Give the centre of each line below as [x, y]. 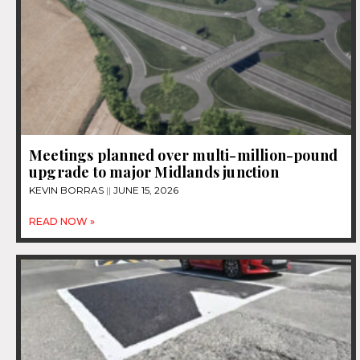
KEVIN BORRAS [67, 190]
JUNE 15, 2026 [145, 190]
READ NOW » [62, 221]
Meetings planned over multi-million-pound [184, 155]
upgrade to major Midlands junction [154, 172]
